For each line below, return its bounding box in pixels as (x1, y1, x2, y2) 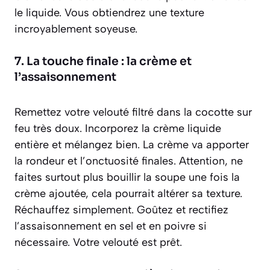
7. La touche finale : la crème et (14, 54, 192, 69)
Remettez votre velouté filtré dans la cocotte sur (14, 105, 252, 119)
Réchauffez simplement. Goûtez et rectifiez (14, 202, 228, 216)
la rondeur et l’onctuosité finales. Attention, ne (14, 154, 243, 168)
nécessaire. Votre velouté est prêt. (14, 235, 182, 249)
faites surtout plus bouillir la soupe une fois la (14, 170, 240, 184)
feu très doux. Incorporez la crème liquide (14, 121, 221, 135)
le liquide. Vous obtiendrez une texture (14, 5, 204, 19)
